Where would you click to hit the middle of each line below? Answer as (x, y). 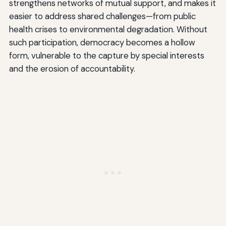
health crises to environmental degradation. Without (108, 29)
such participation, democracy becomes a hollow (102, 42)
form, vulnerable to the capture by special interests (106, 55)
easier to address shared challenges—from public (102, 16)
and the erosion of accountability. (72, 68)
